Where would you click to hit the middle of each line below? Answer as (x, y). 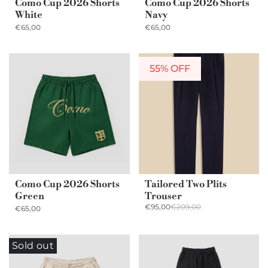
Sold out (33, 246)
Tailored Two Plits (185, 184)
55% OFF (170, 69)
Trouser (163, 196)
